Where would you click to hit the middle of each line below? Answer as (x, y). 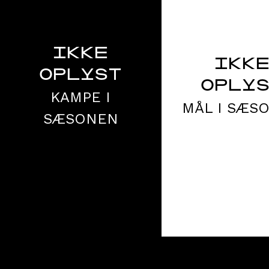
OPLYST (81, 76)
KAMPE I (81, 97)
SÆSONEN (80, 119)
